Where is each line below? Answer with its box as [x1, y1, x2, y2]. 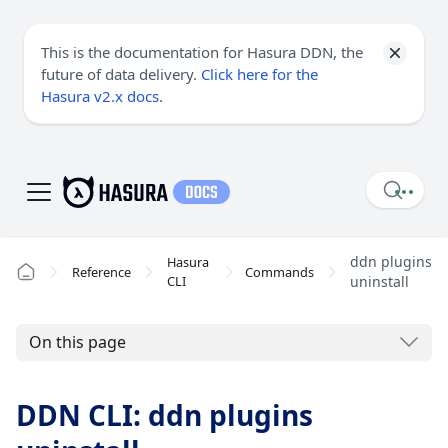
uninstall [350, 272, 409, 291]
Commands [245, 262, 314, 281]
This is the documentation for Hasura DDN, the [41, 42, 363, 62]
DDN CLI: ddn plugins [16, 395, 313, 434]
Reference [72, 262, 131, 281]
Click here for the [201, 64, 318, 84]
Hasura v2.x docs [41, 86, 159, 106]
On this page [28, 331, 126, 354]
